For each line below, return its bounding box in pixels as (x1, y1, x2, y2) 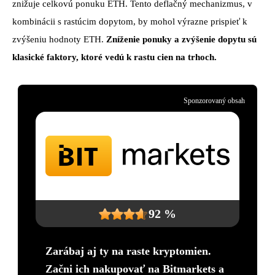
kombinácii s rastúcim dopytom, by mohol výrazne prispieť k (12, 17, 247, 27)
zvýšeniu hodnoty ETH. (12, 34, 106, 45)
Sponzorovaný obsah (184, 96, 245, 106)
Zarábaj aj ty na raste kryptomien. (45, 245, 211, 258)
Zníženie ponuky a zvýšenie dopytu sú (106, 34, 257, 45)
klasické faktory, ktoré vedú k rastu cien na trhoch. (12, 52, 217, 63)
